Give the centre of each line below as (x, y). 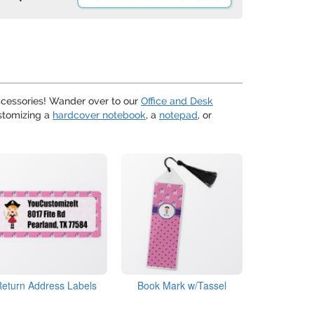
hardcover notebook (99, 115)
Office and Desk (177, 101)
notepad (178, 115)
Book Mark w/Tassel (182, 286)
